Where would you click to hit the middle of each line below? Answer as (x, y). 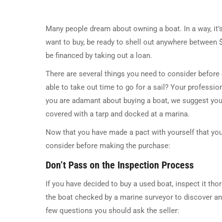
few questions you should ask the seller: (112, 211)
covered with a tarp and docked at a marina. (118, 114)
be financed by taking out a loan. (99, 56)
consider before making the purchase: (108, 146)
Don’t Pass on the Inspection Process (120, 165)
